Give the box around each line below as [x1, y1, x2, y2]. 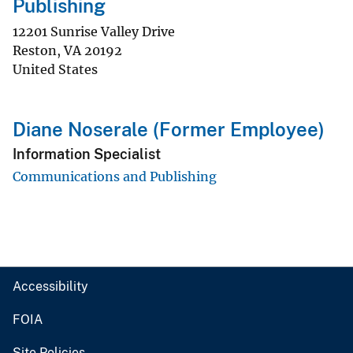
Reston [13, 43, 57, 58]
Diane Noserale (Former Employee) [13, 118, 325, 140]
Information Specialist [13, 146, 161, 163]
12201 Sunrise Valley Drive [13, 24, 175, 39]
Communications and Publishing [13, 168, 217, 184]
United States [13, 61, 98, 77]
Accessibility [13, 278, 88, 294]
